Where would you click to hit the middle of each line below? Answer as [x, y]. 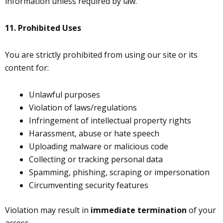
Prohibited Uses [50, 28]
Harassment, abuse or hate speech [94, 133]
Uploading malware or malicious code [99, 146]
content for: [27, 68]
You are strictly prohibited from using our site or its [101, 55]
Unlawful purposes [64, 95]
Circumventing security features [89, 185]
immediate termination [139, 210]
